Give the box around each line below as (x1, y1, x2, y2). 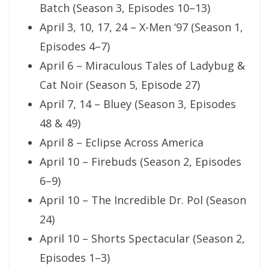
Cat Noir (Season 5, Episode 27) (40, 77, 200, 92)
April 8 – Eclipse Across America (40, 135, 204, 150)
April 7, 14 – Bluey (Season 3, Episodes (40, 97, 236, 112)
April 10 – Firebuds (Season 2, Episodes (40, 154, 241, 169)
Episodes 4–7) (40, 39, 110, 54)
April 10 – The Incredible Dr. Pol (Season (40, 193, 246, 208)
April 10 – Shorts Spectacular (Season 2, (40, 231, 245, 246)
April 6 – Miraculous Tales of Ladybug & (40, 58, 245, 73)
